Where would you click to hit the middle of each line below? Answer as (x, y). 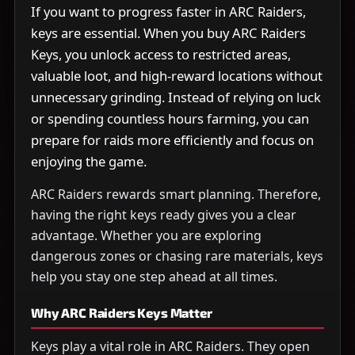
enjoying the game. (89, 161)
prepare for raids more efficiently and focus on (172, 139)
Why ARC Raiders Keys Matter (122, 312)
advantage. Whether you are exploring (146, 235)
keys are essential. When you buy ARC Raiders (168, 32)
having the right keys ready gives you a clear (164, 214)
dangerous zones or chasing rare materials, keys (177, 256)
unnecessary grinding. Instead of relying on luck (176, 97)
